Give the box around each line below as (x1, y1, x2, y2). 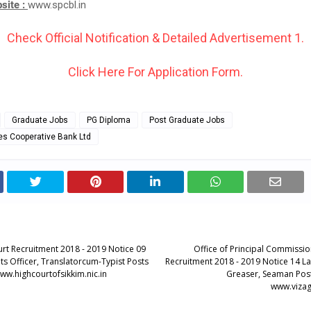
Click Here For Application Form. (68, 65, 243, 79)
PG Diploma (87, 115, 131, 125)
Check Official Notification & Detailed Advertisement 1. (7, 31, 304, 45)
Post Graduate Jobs (149, 115, 225, 125)
